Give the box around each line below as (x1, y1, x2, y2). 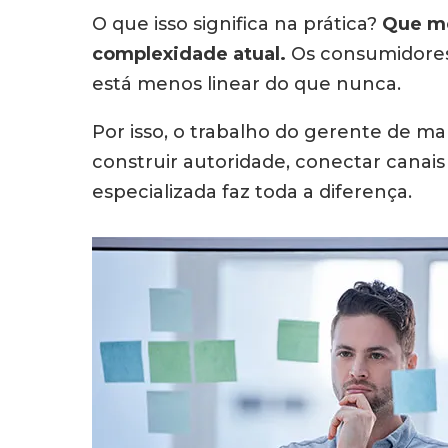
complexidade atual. (92, 43, 286, 65)
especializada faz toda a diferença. (92, 181, 412, 203)
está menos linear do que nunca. (92, 73, 401, 95)
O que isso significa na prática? (92, 13, 382, 35)
